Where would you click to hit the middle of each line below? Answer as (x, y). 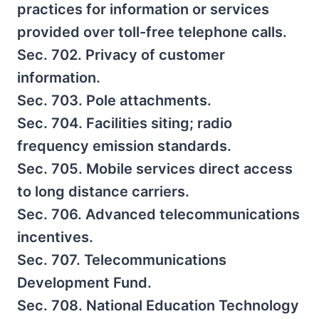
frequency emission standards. (124, 146)
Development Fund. (84, 283)
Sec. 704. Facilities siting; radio (125, 123)
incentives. (55, 237)
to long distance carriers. (103, 192)
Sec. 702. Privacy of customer (121, 55)
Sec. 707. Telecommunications (122, 260)
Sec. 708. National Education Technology (158, 305)
